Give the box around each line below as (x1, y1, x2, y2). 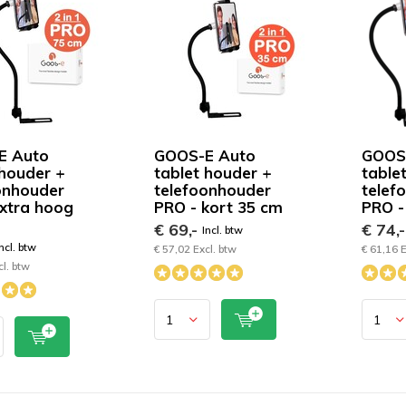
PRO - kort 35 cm (154, 198, 284, 217)
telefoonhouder (154, 180, 272, 199)
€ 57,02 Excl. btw (154, 242, 237, 256)
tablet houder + (154, 163, 273, 182)
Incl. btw (202, 223, 244, 237)
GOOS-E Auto (154, 146, 256, 165)
